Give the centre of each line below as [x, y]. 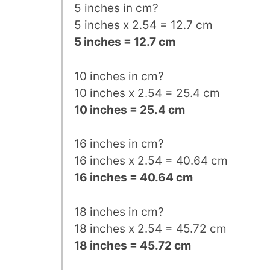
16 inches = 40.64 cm [133, 178]
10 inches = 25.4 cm [130, 110]
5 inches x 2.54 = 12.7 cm [143, 25]
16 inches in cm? [119, 144]
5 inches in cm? [116, 8]
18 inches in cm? [119, 212]
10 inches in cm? [119, 76]
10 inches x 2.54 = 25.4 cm [147, 93]
